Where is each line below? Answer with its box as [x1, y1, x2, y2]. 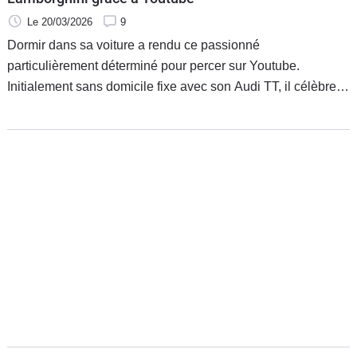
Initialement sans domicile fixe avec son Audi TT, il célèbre [7, 79, 336, 93]
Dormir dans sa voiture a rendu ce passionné [7, 37, 260, 52]
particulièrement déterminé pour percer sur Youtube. [7, 58, 300, 73]
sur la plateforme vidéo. [7, 120, 139, 135]
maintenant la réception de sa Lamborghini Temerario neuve [7, 100, 346, 114]
